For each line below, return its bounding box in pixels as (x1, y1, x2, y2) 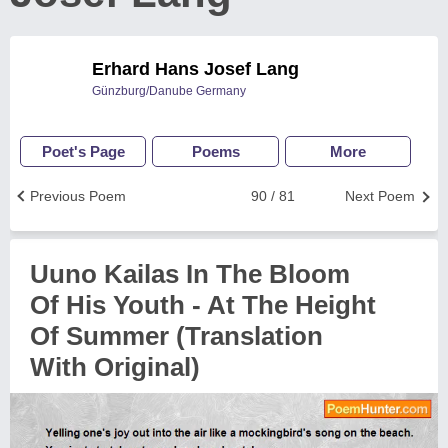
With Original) (30, 352, 200, 382)
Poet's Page (41, 143, 125, 160)
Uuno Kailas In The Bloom (30, 259, 350, 289)
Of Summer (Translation (30, 321, 323, 351)
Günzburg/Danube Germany (92, 84, 246, 98)
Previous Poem (30, 188, 126, 204)
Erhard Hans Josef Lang (92, 59, 299, 79)
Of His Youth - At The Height (30, 290, 376, 320)
